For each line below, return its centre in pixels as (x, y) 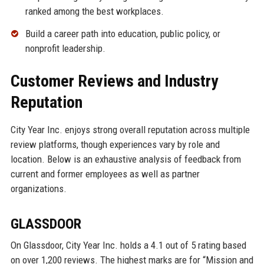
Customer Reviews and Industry (114, 81)
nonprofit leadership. (65, 49)
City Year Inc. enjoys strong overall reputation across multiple (130, 130)
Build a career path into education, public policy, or (123, 34)
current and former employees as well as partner (105, 174)
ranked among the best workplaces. (94, 11)
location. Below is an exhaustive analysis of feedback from (126, 159)
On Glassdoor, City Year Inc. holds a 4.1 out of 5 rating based (128, 245)
